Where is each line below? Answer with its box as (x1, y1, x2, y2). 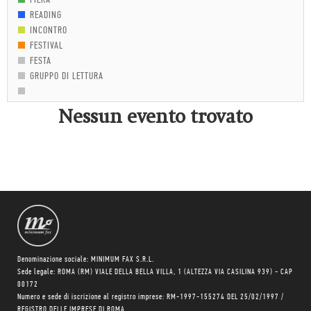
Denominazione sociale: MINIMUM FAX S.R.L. (17, 255, 154, 264)
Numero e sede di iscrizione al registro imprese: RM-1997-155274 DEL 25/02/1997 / (17, 293, 284, 301)
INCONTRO (30, 26, 67, 36)
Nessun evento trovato (58, 106, 253, 128)
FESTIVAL (30, 41, 63, 51)
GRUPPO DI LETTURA (30, 72, 103, 82)
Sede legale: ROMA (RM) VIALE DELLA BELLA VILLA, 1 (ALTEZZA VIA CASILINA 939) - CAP (17, 268, 293, 276)
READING (30, 10, 62, 21)
